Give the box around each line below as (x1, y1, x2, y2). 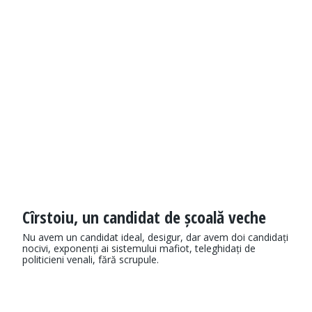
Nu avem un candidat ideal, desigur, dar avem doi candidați (22, 231, 288, 244)
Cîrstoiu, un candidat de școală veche (22, 205, 266, 229)
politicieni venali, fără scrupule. (22, 253, 159, 267)
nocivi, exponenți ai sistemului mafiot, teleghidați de (22, 242, 256, 256)
